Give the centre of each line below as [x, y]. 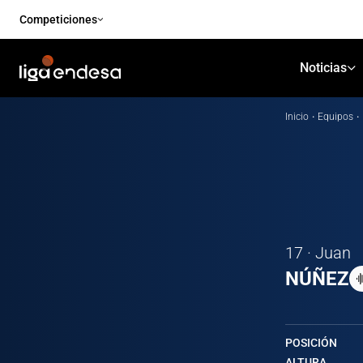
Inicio [297, 117]
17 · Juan [318, 253]
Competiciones [58, 19]
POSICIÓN [311, 343]
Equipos [335, 117]
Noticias [323, 68]
